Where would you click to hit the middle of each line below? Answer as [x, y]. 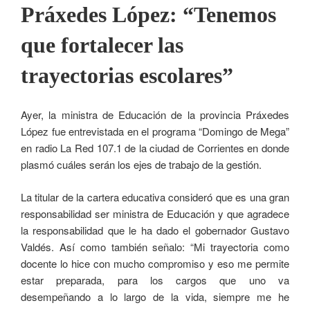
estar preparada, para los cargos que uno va [155, 280]
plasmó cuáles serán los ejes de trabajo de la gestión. [141, 165]
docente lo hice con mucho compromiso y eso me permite [155, 263]
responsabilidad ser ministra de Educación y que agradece [155, 213]
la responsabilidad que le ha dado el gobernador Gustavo [155, 230]
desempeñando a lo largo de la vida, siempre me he [155, 296]
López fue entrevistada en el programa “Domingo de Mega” [155, 131]
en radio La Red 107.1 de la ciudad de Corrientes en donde [155, 148]
